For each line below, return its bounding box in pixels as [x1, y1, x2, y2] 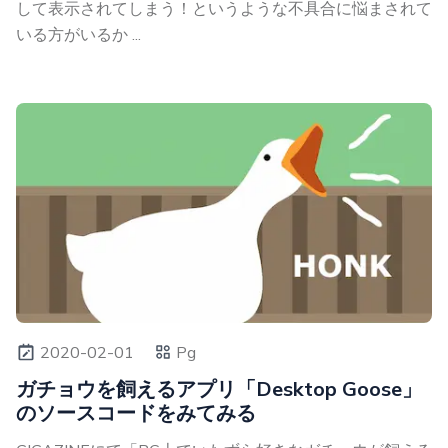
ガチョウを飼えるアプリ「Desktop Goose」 [16, 375, 422, 401]
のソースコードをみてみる [16, 399, 256, 425]
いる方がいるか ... [16, 23, 141, 44]
